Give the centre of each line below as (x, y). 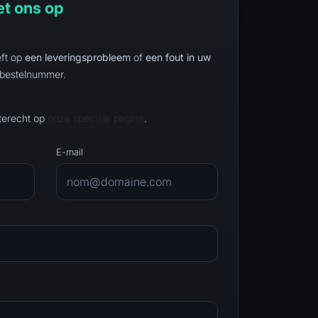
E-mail (70, 152)
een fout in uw (178, 57)
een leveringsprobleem (78, 57)
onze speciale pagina (96, 118)
